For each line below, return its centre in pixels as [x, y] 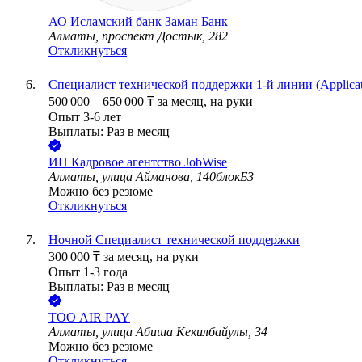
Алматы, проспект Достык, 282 [138, 36]
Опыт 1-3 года [88, 272]
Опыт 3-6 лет [85, 117]
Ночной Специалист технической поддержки [174, 240]
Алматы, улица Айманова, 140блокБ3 [151, 177]
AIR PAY [105, 318]
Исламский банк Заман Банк [149, 22]
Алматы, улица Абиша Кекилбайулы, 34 [158, 332]
